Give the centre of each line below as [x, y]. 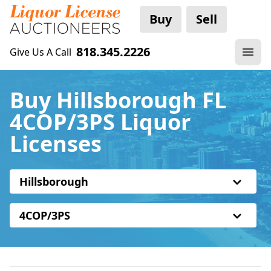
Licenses [56, 144]
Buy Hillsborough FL [118, 100]
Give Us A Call [41, 52]
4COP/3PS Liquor [100, 122]
